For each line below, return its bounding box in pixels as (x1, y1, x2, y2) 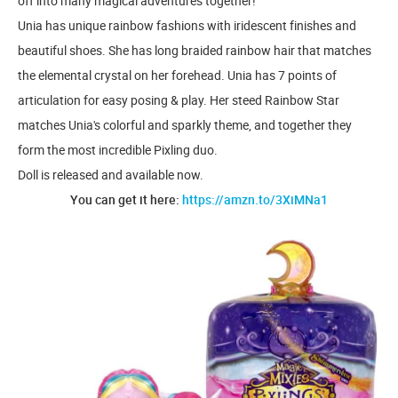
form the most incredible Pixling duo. (18, 141, 218, 158)
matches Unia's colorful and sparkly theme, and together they (18, 116, 352, 133)
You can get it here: (70, 191, 182, 208)
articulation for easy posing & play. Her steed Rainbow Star (18, 92, 339, 108)
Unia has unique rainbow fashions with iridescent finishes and (18, 17, 356, 34)
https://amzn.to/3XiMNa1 (182, 191, 328, 208)
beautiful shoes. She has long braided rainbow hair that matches (18, 42, 371, 59)
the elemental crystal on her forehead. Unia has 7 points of (18, 67, 337, 84)
